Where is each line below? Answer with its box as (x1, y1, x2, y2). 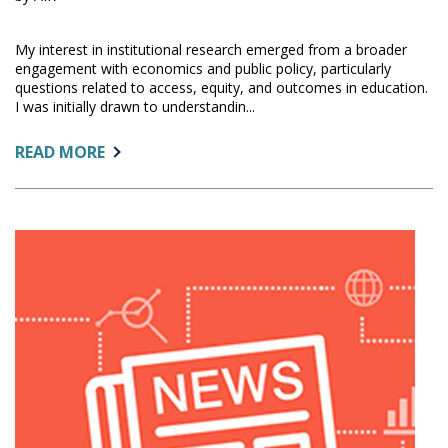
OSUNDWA (104, 271, 188, 294)
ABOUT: (104, 139, 165, 162)
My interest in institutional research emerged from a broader (15, 39, 407, 59)
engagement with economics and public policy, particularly (15, 58, 391, 78)
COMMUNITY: (104, 249, 213, 272)
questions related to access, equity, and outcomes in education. (15, 77, 428, 97)
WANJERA (104, 315, 177, 338)
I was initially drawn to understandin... (15, 96, 255, 116)
